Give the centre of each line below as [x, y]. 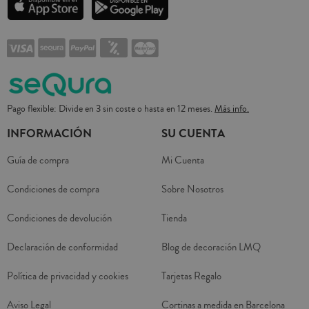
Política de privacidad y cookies [68, 277]
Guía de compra [38, 161]
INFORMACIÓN [49, 134]
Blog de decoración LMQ [211, 248]
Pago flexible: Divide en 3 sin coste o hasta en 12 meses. [111, 109]
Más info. [232, 109]
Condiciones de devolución [59, 219]
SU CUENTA [193, 134]
